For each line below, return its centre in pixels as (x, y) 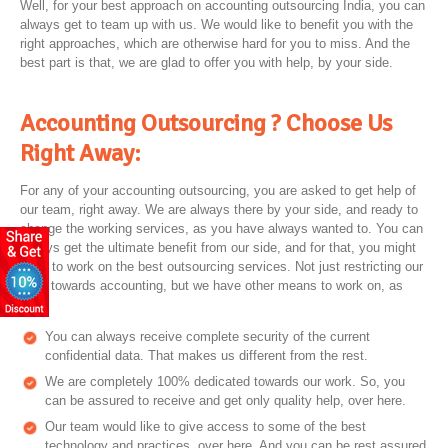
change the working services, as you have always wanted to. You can (221, 229)
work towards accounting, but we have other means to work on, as (211, 286)
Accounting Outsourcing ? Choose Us (206, 123)
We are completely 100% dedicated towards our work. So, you (225, 382)
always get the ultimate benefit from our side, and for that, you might (218, 248)
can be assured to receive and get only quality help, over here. (225, 401)
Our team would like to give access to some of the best (205, 427)
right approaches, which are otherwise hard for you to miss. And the (215, 44)
